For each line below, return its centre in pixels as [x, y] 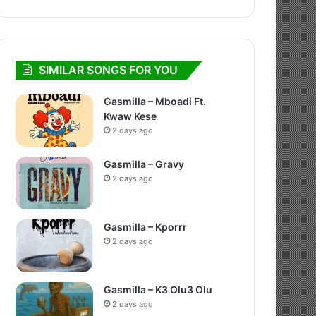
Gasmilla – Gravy [144, 164]
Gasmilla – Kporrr [146, 227]
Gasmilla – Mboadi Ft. [155, 101]
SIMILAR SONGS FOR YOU [109, 70]
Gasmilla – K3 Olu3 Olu [158, 290]
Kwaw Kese [130, 116]
